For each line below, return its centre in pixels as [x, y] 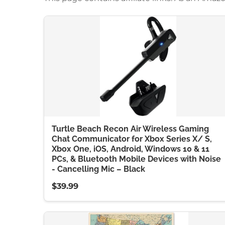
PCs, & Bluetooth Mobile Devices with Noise [136, 159]
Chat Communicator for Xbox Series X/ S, [132, 139]
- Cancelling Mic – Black [98, 169]
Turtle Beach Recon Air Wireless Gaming [130, 129]
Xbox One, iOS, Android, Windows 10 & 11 [131, 149]
